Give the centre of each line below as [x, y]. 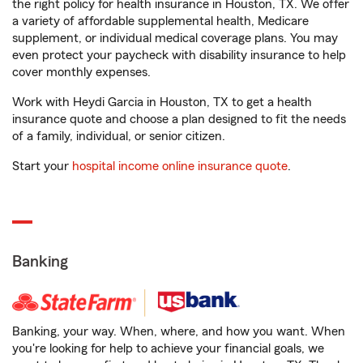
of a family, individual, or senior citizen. [119, 136]
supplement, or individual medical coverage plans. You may [175, 38]
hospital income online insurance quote [180, 166]
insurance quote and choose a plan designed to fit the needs [179, 119]
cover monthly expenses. [81, 72]
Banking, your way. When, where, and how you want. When [179, 331]
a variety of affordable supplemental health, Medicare [160, 21]
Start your [42, 166]
